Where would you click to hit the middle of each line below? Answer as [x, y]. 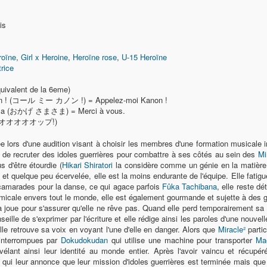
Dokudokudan [84, 240]
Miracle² [232, 229]
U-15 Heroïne [144, 57]
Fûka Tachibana [190, 186]
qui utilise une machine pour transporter [182, 240]
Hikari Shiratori [87, 165]
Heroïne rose [95, 57]
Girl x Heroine [44, 57]
